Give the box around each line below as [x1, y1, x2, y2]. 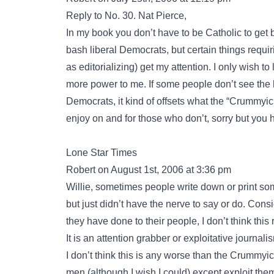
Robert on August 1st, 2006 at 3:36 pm [66, 165, 231, 175]
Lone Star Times [66, 147, 137, 158]
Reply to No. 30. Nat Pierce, [66, 10, 187, 21]
